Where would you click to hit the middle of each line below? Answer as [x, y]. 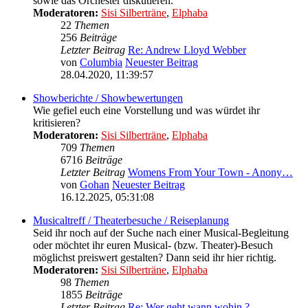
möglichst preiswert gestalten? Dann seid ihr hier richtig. [155, 258]
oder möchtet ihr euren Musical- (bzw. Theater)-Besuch [153, 245]
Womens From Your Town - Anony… [210, 173]
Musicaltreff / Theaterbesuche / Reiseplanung [131, 221]
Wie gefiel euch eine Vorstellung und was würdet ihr [146, 111]
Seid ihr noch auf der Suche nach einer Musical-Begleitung [161, 233]
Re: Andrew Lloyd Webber [187, 50]
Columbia [101, 63]
